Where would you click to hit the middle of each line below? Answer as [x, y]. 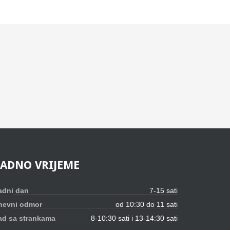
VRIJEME [57, 165]
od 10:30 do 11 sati [147, 204]
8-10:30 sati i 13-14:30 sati [134, 218]
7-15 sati [164, 190]
